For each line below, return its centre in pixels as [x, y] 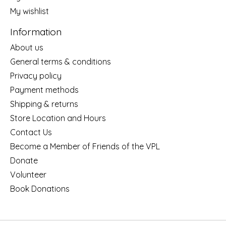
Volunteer [28, 175]
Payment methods [44, 90]
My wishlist [30, 11]
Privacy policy [36, 76]
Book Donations [40, 189]
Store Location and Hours [58, 118]
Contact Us [31, 132]
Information [36, 32]
